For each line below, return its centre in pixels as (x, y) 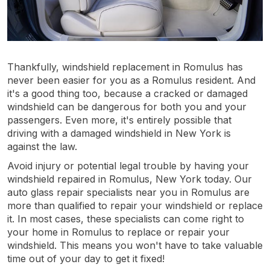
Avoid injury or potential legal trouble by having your (128, 165)
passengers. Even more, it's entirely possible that (119, 120)
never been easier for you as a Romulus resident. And (131, 80)
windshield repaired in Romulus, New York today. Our (130, 179)
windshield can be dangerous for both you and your (127, 106)
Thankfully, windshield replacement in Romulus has (125, 67)
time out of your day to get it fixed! (86, 258)
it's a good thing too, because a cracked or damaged (127, 93)
